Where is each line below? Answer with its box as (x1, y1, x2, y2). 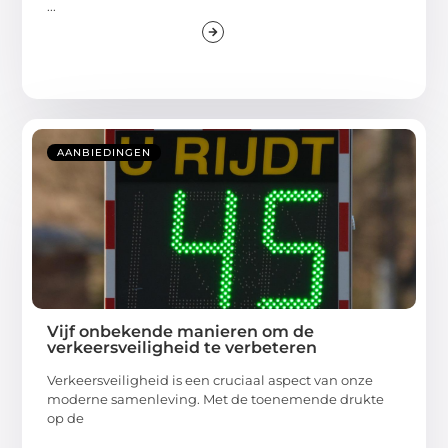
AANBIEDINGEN (57, 146, 152, 160)
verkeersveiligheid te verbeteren (47, 338, 318, 358)
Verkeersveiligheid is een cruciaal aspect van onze (47, 372, 374, 389)
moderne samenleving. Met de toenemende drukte (47, 391, 385, 408)
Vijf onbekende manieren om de (47, 322, 315, 342)
